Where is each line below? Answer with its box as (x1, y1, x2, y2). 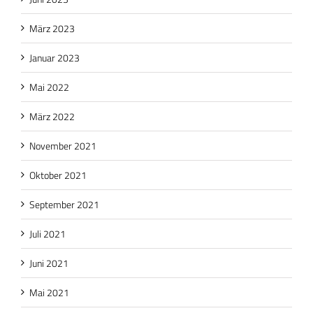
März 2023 (29, 20, 75, 36)
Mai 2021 (29, 284, 69, 300)
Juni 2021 (29, 255, 68, 270)
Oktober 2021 (29, 167, 87, 182)
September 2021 (29, 196, 99, 212)
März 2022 (29, 108, 75, 124)
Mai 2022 (29, 79, 69, 94)
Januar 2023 (29, 50, 80, 65)
